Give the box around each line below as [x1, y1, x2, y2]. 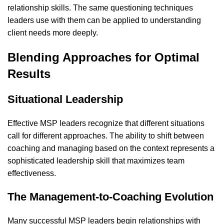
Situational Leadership [7, 93, 123, 106]
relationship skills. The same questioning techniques [7, 3, 193, 12]
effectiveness [7, 169, 54, 178]
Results [7, 67, 50, 81]
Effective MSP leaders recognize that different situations [7, 119, 204, 128]
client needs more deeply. [7, 28, 98, 37]
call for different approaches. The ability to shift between [7, 131, 204, 140]
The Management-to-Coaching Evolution [7, 190, 213, 203]
